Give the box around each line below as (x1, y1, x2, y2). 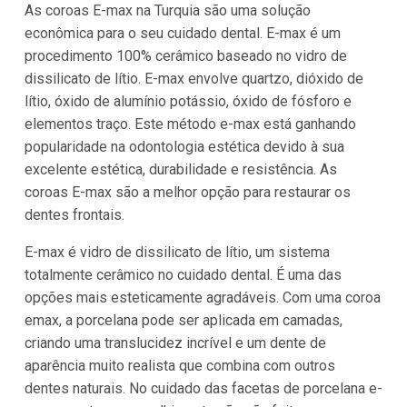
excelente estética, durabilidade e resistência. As (24, 160, 337, 178)
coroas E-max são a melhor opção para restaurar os (24, 183, 351, 201)
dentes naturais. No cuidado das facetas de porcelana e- (24, 379, 382, 397)
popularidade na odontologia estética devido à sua (24, 137, 344, 155)
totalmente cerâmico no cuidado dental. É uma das (24, 265, 342, 283)
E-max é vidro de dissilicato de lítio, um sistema (24, 243, 330, 261)
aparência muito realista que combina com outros (24, 356, 335, 374)
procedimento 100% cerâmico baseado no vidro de (24, 46, 347, 65)
